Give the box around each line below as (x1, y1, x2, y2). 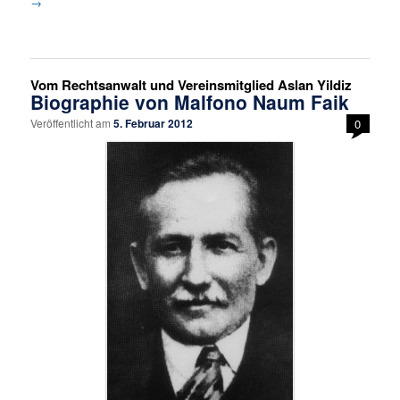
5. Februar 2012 (113, 114, 194, 131)
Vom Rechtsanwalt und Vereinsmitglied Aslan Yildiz (30, 74, 353, 95)
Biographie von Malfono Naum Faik (30, 87, 350, 115)
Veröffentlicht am (30, 114, 114, 130)
